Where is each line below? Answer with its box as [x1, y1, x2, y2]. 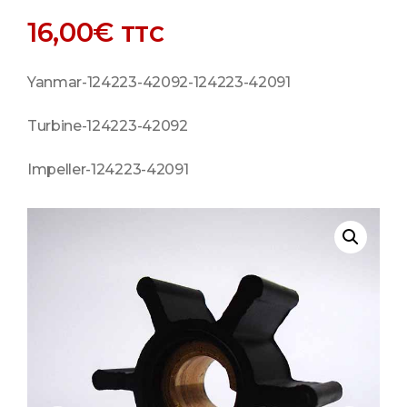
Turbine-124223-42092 [27, 117, 188, 135]
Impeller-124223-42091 [27, 161, 189, 179]
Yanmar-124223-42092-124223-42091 [27, 74, 291, 92]
